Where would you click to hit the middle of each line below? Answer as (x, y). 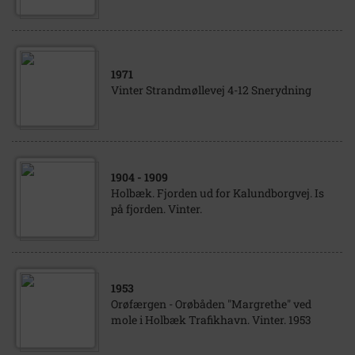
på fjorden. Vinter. (157, 209)
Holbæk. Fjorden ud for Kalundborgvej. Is (218, 193)
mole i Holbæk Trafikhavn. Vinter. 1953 (211, 320)
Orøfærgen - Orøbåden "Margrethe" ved (211, 304)
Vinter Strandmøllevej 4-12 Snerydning (211, 90)
